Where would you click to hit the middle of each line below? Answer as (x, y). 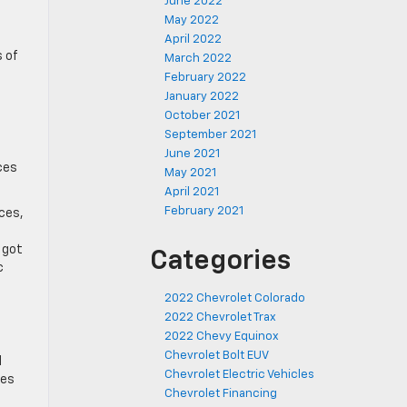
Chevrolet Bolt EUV (217, 356)
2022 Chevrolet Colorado (235, 298)
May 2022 (192, 20)
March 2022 (198, 59)
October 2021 (202, 116)
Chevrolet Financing (221, 394)
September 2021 (210, 135)
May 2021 (190, 173)
